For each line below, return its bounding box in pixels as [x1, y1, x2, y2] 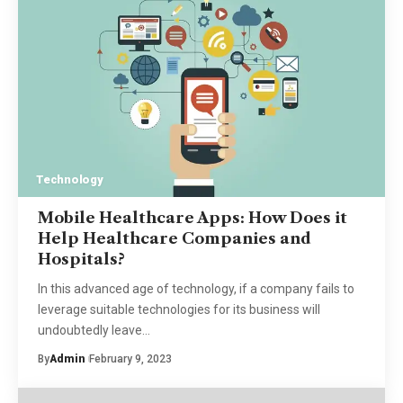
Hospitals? [37, 249, 125, 268]
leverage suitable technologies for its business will [37, 301, 320, 317]
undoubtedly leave [37, 322, 142, 337]
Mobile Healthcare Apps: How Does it [37, 208, 347, 227]
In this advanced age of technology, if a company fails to [37, 281, 354, 296]
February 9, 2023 [88, 352, 172, 365]
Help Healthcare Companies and [37, 228, 311, 247]
